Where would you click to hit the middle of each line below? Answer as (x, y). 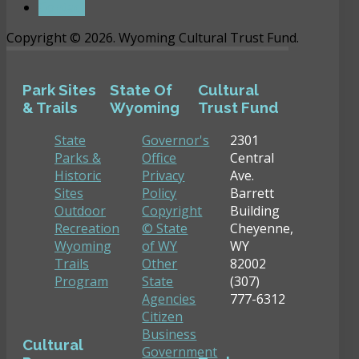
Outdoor (80, 210)
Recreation (87, 228)
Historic (78, 175)
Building (254, 210)
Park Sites (59, 90)
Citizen (163, 316)
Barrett (252, 193)
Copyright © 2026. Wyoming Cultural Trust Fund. (153, 37)
